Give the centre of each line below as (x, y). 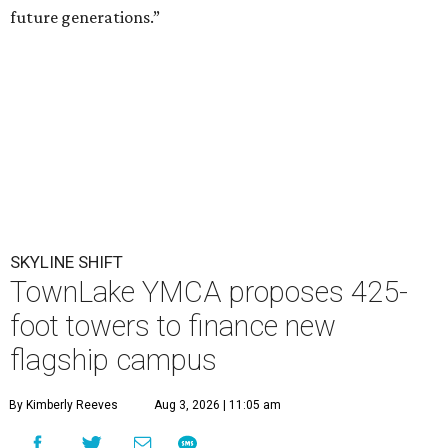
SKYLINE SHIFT (66, 262)
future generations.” (85, 17)
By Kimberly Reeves (63, 405)
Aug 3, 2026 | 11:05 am (217, 405)
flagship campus (113, 360)
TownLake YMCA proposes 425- (209, 292)
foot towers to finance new (173, 326)
